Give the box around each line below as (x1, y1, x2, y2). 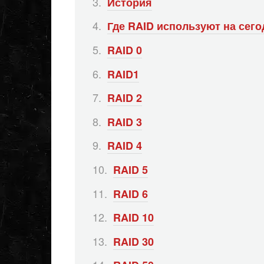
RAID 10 (113, 210, 154, 226)
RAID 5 (113, 161, 148, 177)
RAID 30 (113, 233, 154, 249)
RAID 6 (113, 186, 148, 202)
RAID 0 (107, 42, 142, 58)
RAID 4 (107, 138, 142, 154)
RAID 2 (107, 90, 142, 106)
